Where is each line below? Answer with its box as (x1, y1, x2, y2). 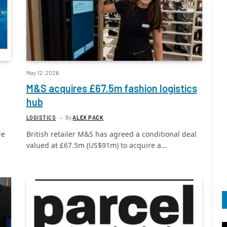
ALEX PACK (72, 113, 104, 121)
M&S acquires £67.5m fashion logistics (26, 82, 197, 94)
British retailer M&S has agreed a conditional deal (26, 129, 197, 139)
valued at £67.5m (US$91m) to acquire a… (26, 140, 167, 150)
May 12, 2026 (26, 69, 59, 76)
